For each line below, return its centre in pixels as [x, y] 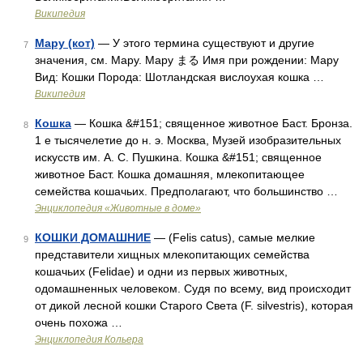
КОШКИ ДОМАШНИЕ [93, 237]
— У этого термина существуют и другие [205, 43]
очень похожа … [79, 322]
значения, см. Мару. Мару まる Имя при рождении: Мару [187, 60]
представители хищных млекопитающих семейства [172, 254]
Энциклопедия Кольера [89, 340]
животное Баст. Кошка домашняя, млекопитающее [170, 174]
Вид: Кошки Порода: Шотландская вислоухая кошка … [179, 77]
